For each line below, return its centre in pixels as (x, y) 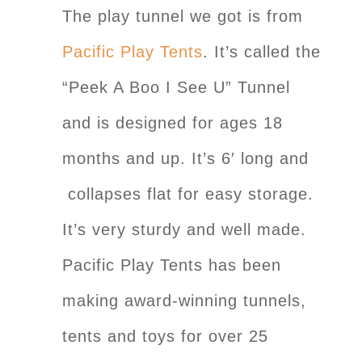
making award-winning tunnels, (184, 301)
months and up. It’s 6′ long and (185, 159)
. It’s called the (262, 52)
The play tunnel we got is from (183, 17)
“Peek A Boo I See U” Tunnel (176, 88)
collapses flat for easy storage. (188, 194)
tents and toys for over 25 (165, 337)
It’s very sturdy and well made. (184, 230)
